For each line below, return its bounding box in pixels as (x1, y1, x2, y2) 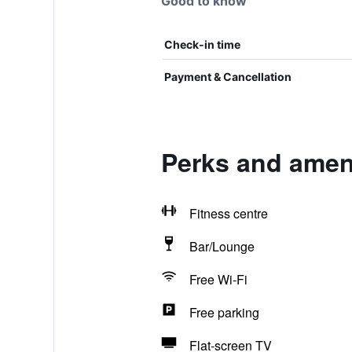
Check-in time (163, 38, 240, 51)
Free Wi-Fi (189, 270, 247, 288)
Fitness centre (189, 204, 268, 222)
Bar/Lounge (189, 237, 255, 255)
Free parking (189, 303, 259, 321)
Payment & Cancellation (163, 70, 291, 83)
